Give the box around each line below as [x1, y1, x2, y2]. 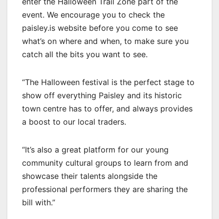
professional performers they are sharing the [22, 184, 188, 195]
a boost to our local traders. [22, 117, 126, 127]
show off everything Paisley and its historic [22, 90, 182, 101]
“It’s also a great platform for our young [22, 145, 169, 155]
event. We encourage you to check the [22, 10, 165, 20]
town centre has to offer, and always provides [22, 104, 193, 114]
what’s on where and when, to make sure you [22, 36, 189, 46]
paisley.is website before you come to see [22, 23, 178, 33]
